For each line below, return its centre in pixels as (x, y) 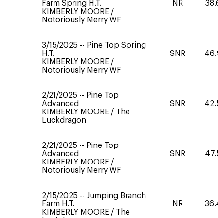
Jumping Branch (116, 196)
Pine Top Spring (116, 45)
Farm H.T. (58, 204)
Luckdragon (64, 120)
